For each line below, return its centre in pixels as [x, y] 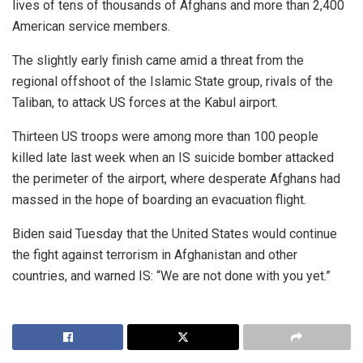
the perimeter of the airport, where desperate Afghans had [176, 179]
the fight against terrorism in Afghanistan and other [155, 255]
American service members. [91, 27]
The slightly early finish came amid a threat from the [158, 61]
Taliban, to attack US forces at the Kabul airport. [145, 103]
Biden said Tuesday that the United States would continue [175, 234]
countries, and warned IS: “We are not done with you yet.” [171, 276]
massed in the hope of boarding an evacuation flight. [159, 200]
